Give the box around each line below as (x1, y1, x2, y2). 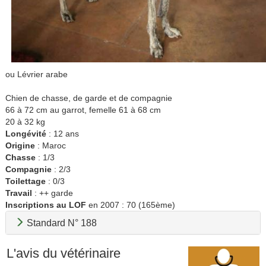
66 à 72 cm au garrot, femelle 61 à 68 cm (5, 105, 161, 115)
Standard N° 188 (24, 218, 97, 229)
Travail (5, 188, 32, 198)
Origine (5, 141, 35, 151)
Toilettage (5, 176, 46, 186)
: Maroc (34, 141, 66, 151)
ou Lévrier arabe (5, 69, 68, 80)
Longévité (5, 129, 46, 139)
